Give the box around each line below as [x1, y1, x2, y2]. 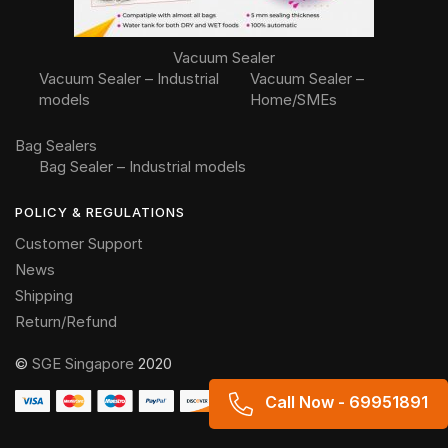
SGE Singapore [32, 353, 134, 373]
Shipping [15, 285, 73, 305]
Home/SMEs [249, 89, 337, 109]
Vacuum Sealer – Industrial [39, 68, 220, 88]
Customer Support [15, 233, 143, 253]
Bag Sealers [15, 135, 97, 155]
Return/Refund [15, 311, 117, 331]
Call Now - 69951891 [265, 392, 428, 412]
